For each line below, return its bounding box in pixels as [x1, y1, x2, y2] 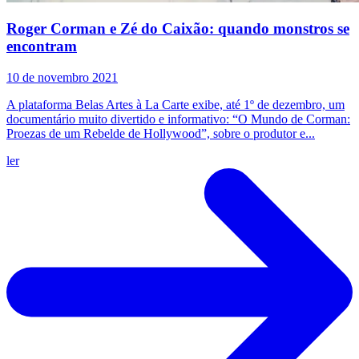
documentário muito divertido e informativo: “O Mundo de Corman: [6, 112, 350, 126]
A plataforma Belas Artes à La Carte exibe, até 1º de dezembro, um [6, 98, 345, 111]
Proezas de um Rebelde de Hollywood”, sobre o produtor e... [6, 127, 315, 140]
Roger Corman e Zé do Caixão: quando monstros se [6, 20, 349, 38]
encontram [6, 38, 77, 55]
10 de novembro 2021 [6, 71, 118, 84]
